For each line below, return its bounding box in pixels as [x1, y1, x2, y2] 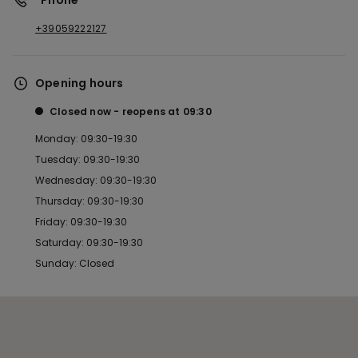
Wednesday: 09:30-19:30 [35, 173, 157, 187]
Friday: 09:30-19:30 [35, 215, 127, 229]
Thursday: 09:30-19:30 [35, 194, 144, 208]
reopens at [121, 105, 183, 118]
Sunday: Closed [35, 257, 114, 270]
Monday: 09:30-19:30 [35, 132, 137, 145]
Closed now [50, 105, 111, 118]
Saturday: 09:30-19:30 [35, 236, 143, 249]
